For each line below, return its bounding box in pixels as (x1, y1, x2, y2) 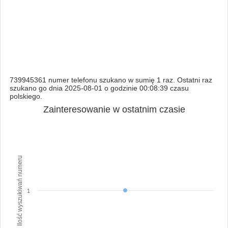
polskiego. (9, 92, 42, 100)
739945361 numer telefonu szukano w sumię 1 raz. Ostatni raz (9, 75, 212, 84)
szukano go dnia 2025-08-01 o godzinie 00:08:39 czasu (9, 83, 189, 92)
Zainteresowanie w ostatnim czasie (43, 104, 185, 115)
